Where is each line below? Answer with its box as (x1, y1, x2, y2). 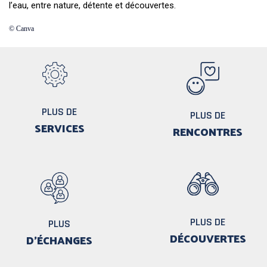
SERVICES (34, 118, 85, 138)
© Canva (9, 24, 34, 33)
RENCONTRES (173, 121, 243, 141)
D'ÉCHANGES (26, 229, 92, 250)
